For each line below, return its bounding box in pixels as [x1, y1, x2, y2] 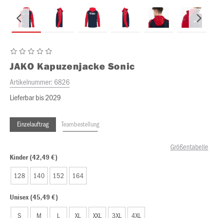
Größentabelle [170, 142, 208, 151]
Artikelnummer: [10, 76, 54, 87]
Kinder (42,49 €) [10, 152, 57, 162]
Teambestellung [61, 119, 99, 128]
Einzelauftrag [17, 119, 49, 128]
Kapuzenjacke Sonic [37, 60, 135, 72]
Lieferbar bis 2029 [10, 92, 61, 102]
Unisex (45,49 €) [10, 192, 58, 201]
